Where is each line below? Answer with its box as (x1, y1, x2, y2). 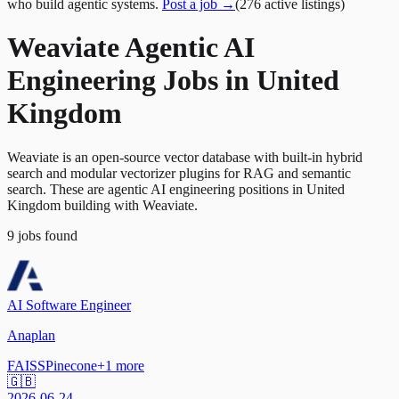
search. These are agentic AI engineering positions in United (7, 181, 345, 197)
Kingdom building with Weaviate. (7, 197, 198, 213)
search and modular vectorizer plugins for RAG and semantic (7, 165, 351, 181)
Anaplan (7, 327, 55, 343)
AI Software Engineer (7, 297, 131, 313)
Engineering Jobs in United (7, 64, 339, 97)
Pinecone (45, 357, 97, 373)
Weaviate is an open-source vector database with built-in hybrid (7, 149, 362, 165)
